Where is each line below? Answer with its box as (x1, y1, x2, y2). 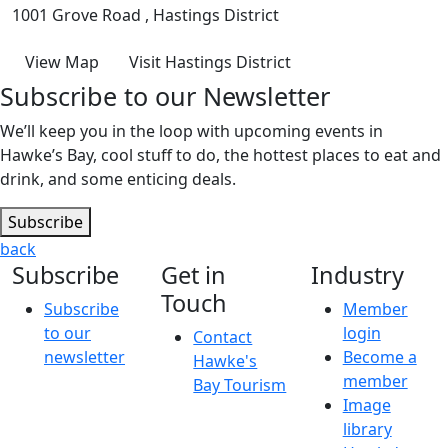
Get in (161, 259, 227, 292)
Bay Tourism (193, 374, 287, 397)
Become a (342, 346, 417, 369)
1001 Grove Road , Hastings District (12, 4, 279, 27)
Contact (193, 326, 253, 349)
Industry (310, 259, 404, 292)
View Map (25, 51, 99, 74)
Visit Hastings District (129, 51, 291, 74)
